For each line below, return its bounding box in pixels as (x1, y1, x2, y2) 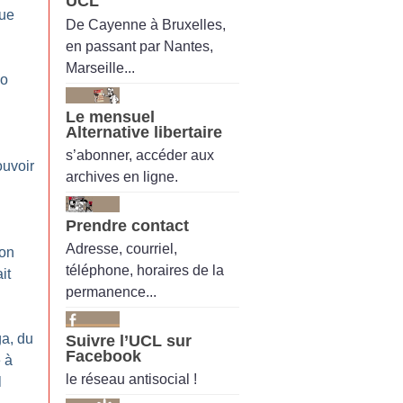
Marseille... (66, 59, 135, 76)
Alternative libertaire (66, 122, 222, 141)
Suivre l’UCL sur (66, 332, 192, 351)
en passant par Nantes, (66, 38, 213, 54)
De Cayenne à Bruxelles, (66, 16, 226, 32)
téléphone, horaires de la (66, 263, 224, 279)
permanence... (66, 284, 157, 300)
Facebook (66, 347, 141, 366)
